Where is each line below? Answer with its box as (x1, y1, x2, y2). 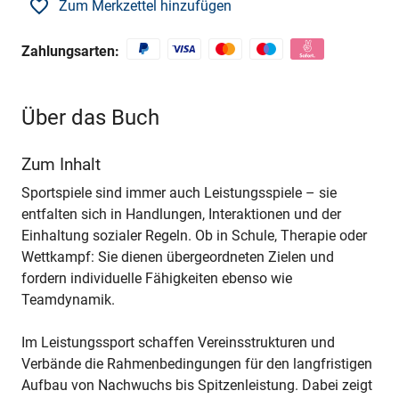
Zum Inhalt (21, 154, 101, 175)
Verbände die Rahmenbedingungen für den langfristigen (21, 355, 372, 373)
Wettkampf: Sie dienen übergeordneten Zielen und (21, 248, 334, 266)
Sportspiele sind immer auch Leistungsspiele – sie (21, 184, 337, 202)
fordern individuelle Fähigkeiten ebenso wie (21, 270, 292, 288)
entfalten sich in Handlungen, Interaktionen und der (21, 206, 341, 224)
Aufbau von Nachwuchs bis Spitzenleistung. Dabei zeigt (21, 377, 372, 395)
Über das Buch (21, 104, 159, 130)
